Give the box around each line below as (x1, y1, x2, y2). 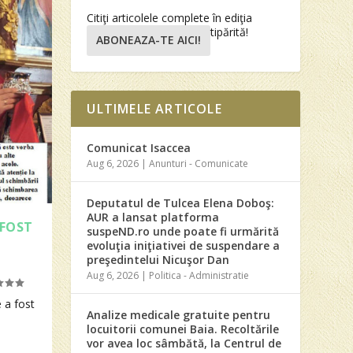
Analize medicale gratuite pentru (87, 307, 271, 322)
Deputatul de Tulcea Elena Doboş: (87, 195, 275, 210)
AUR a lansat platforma (87, 209, 220, 225)
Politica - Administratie (149, 268, 250, 282)
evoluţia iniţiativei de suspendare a (87, 237, 281, 253)
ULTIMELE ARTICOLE (87, 99, 222, 117)
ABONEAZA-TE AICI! (96, 32, 202, 48)
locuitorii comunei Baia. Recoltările (87, 321, 280, 336)
